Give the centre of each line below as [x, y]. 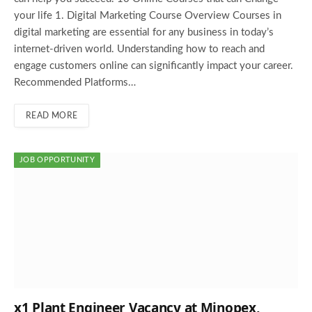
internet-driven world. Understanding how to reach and [139, 49]
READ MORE [52, 116]
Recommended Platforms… [75, 83]
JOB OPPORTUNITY [57, 160]
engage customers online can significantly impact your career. [154, 66]
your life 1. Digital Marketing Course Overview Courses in [148, 16]
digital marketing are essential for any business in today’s [144, 33]
